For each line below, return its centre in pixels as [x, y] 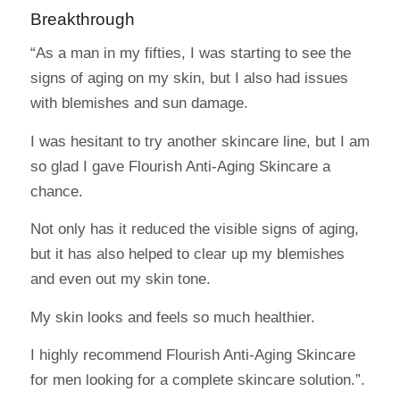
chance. [58, 191]
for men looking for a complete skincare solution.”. [197, 379]
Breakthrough [82, 19]
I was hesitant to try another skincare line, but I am [200, 141]
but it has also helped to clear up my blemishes [187, 254]
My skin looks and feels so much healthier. [175, 317]
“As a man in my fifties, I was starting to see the [190, 54]
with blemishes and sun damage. [141, 104]
